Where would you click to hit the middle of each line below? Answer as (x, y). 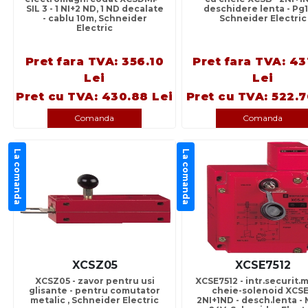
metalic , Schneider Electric (95, 300)
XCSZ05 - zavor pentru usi (95, 281)
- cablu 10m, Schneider (95, 19)
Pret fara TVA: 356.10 (95, 62)
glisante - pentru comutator (95, 291)
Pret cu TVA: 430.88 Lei (95, 97)
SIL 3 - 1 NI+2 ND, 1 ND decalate (95, 9)
